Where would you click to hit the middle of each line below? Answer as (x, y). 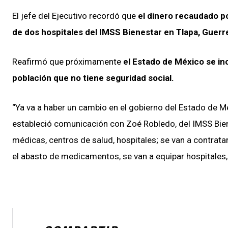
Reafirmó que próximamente (68, 61)
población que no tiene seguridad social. (93, 78)
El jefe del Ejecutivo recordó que (75, 16)
